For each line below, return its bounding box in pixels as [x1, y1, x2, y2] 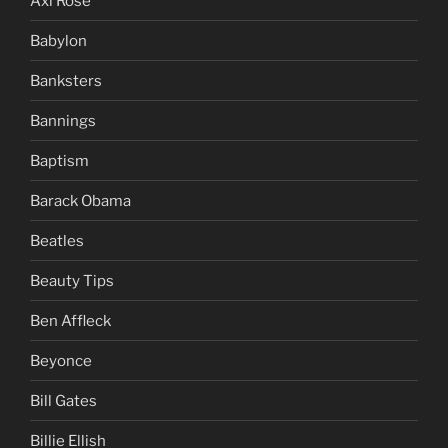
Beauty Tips [30, 271, 114, 290]
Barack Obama [30, 191, 131, 210]
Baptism [30, 151, 89, 170]
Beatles [30, 231, 84, 250]
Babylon [30, 31, 87, 50]
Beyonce [30, 351, 92, 370]
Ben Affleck [30, 311, 111, 330]
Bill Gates [30, 391, 97, 410]
